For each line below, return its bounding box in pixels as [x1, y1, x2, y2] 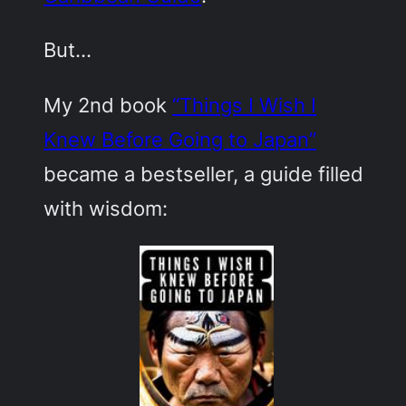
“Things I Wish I [172, 92, 317, 117]
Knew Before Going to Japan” [43, 126, 317, 151]
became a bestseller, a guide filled [43, 160, 364, 186]
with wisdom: [43, 195, 169, 220]
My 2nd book [43, 92, 173, 117]
